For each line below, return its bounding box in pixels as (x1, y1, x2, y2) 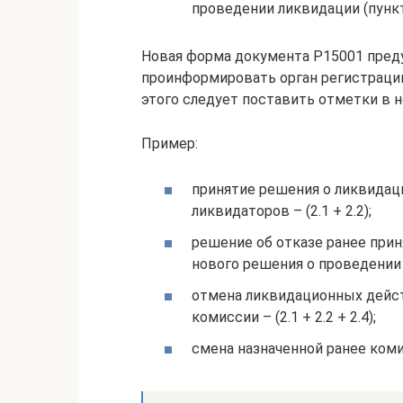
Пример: (141, 134, 198, 152)
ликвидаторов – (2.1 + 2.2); (192, 201, 372, 219)
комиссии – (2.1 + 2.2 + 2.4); (192, 309, 376, 327)
